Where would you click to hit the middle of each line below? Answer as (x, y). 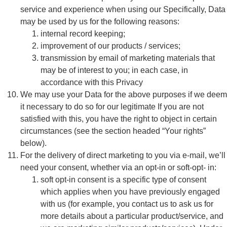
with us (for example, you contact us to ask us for (127, 204)
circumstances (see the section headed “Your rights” (113, 131)
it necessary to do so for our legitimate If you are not (112, 107)
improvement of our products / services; (110, 46)
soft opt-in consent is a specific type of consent (123, 180)
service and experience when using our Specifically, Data (123, 9)
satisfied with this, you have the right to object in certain (119, 119)
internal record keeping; (83, 34)
